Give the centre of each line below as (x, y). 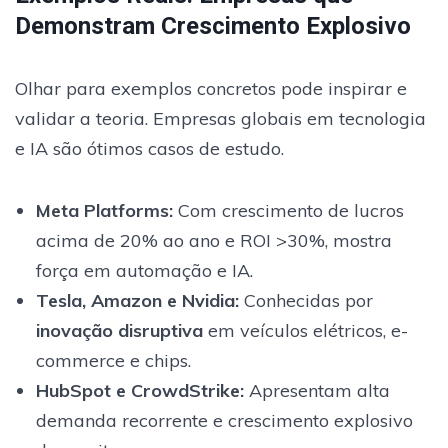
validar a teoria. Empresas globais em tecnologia (220, 118)
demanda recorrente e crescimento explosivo (224, 420)
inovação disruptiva (119, 330)
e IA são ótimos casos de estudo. (149, 148)
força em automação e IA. (144, 270)
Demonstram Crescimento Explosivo (213, 25)
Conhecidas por (305, 300)
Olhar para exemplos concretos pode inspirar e (211, 88)
